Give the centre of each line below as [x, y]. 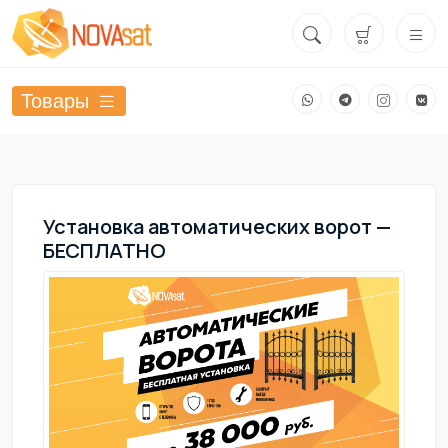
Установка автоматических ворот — [217, 227]
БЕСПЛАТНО [104, 251]
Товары [55, 100]
